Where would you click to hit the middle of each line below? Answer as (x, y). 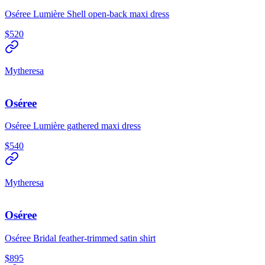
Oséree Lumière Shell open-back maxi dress (87, 14)
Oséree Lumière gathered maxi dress (73, 126)
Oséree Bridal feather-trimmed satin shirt (80, 238)
